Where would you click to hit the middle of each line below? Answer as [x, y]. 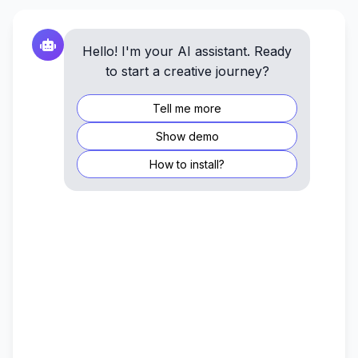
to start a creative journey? [187, 71]
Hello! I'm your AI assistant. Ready [187, 51]
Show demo [187, 136]
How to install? [187, 164]
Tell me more [187, 108]
